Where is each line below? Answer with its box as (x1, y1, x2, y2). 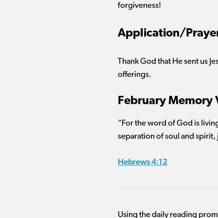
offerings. (118, 71, 151, 79)
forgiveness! (118, 1, 161, 10)
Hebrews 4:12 (118, 157, 167, 166)
